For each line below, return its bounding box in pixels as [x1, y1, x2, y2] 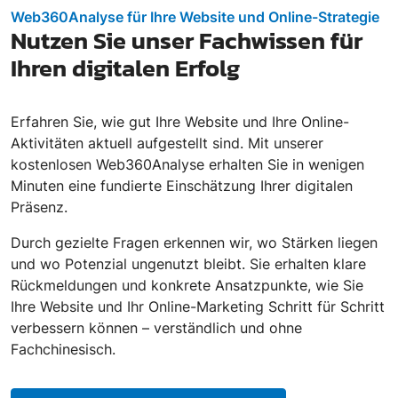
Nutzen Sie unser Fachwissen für [11, 23, 362, 60]
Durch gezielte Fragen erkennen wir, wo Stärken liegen [11, 234, 378, 252]
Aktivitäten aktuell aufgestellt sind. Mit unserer [11, 134, 323, 153]
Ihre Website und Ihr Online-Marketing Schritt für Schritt [11, 298, 385, 316]
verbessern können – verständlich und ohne [11, 319, 302, 338]
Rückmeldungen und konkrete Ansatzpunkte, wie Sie [11, 276, 363, 295]
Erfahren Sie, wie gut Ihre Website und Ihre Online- [11, 113, 349, 131]
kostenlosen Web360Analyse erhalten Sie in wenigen [11, 155, 364, 174]
